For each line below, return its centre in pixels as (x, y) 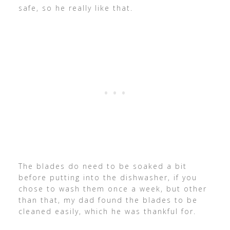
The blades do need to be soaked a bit (102, 166)
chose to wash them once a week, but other (112, 189)
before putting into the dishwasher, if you (108, 178)
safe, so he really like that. (75, 8)
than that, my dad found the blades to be (108, 200)
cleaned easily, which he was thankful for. (107, 212)
